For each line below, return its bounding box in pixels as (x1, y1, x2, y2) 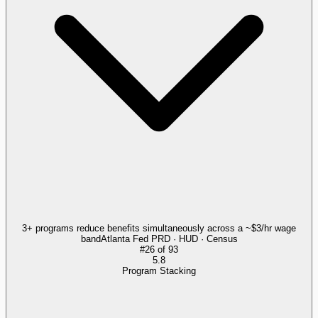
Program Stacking (122, 265, 196, 276)
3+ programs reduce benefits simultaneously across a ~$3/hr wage (22, 222, 296, 234)
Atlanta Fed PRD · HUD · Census (100, 233, 238, 244)
